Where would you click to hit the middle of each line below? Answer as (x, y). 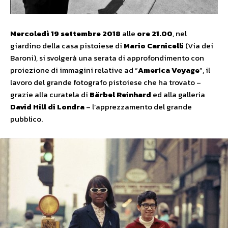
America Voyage (169, 70)
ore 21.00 (155, 34)
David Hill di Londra (47, 107)
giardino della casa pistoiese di (67, 46)
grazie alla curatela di (50, 95)
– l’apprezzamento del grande (138, 107)
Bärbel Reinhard (120, 95)
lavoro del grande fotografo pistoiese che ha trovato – (106, 82)
